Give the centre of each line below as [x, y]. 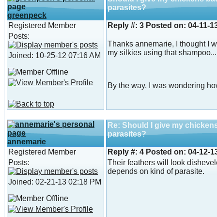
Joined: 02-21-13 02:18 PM [55, 182]
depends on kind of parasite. [156, 171]
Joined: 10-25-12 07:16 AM [54, 56]
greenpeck [27, 15]
